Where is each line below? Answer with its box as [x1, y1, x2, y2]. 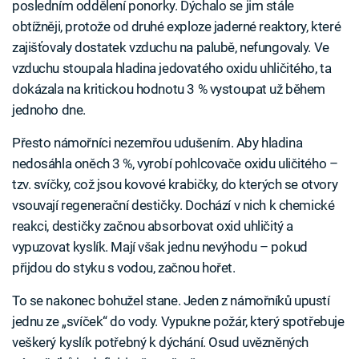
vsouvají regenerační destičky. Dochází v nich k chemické [12, 197, 335, 213]
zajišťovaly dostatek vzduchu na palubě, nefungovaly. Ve [12, 39, 329, 55]
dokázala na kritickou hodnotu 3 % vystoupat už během [12, 81, 326, 97]
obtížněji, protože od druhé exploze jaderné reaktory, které [12, 18, 341, 34]
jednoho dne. [12, 102, 86, 118]
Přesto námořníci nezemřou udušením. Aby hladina [12, 135, 303, 151]
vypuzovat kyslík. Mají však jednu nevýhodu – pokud [12, 239, 308, 255]
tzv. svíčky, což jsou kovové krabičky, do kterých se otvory [12, 176, 338, 192]
